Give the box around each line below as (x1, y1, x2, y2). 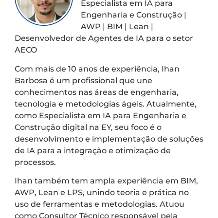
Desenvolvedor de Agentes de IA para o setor (15, 34, 193, 43)
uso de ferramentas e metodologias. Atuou (15, 199, 184, 209)
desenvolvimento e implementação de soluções (15, 134, 203, 144)
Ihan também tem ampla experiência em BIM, (15, 176, 198, 185)
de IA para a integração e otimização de (15, 145, 171, 155)
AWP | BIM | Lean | (81, 22, 153, 32)
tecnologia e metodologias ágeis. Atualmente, (15, 99, 197, 109)
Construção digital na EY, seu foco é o (15, 122, 162, 132)
